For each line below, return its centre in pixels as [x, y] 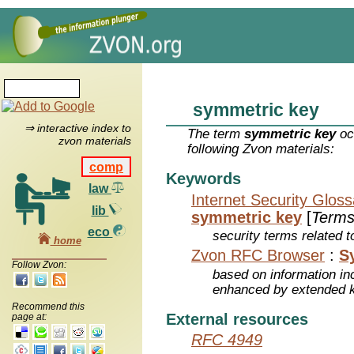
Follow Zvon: [39, 264]
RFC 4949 [227, 340]
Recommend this [48, 306]
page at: [29, 316]
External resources [237, 319]
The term [216, 134]
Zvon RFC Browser [258, 256]
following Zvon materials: [261, 149]
